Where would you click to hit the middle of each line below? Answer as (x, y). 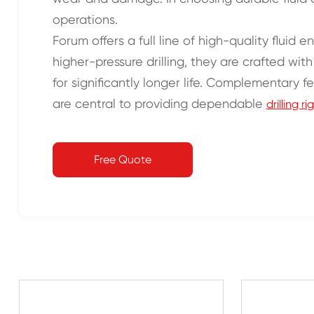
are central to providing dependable (159, 103)
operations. (85, 19)
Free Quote (122, 159)
